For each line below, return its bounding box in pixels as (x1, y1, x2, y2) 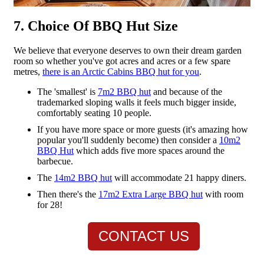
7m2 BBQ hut (98, 87, 151, 97)
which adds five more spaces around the (74, 146, 225, 156)
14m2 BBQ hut (54, 173, 112, 183)
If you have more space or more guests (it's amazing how (37, 124, 248, 135)
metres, (14, 67, 42, 77)
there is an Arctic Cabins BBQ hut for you (42, 67, 199, 77)
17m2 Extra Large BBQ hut (98, 189, 203, 200)
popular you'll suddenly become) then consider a (37, 135, 219, 146)
